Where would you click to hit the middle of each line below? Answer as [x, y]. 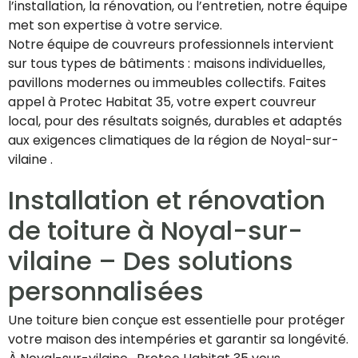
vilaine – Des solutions [151, 261]
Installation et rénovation [167, 201]
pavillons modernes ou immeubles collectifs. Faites [167, 83]
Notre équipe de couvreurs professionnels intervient [171, 45]
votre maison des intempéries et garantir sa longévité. [178, 340]
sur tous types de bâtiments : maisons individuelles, [167, 64]
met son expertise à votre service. [115, 26]
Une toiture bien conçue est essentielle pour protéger [177, 320]
